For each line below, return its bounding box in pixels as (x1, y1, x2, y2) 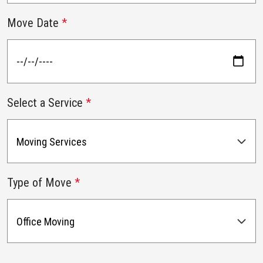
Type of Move (7, 176, 75, 190)
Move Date (7, 16, 62, 31)
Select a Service (7, 96, 86, 110)
